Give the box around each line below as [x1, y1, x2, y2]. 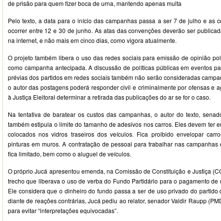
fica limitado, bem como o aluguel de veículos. [8, 149, 131, 158]
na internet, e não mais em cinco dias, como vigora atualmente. [8, 36, 177, 44]
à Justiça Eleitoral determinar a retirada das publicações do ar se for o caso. [8, 93, 211, 101]
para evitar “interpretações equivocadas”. [8, 206, 118, 215]
